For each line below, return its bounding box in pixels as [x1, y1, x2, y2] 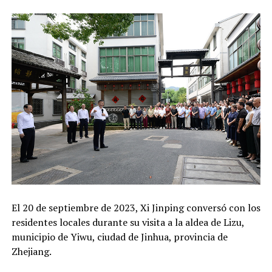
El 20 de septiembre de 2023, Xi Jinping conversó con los [11, 200, 260, 214]
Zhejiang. [11, 244, 52, 258]
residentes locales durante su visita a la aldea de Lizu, [11, 215, 244, 229]
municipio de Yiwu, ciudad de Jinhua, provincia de [11, 229, 228, 243]
